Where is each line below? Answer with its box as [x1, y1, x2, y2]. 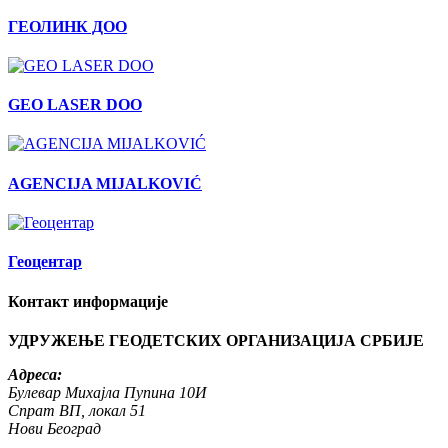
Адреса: [8, 365, 62, 383]
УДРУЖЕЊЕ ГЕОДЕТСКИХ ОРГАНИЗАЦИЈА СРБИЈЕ [8, 331, 424, 349]
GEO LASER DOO [8, 96, 142, 114]
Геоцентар [8, 253, 82, 271]
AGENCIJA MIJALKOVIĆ [8, 174, 202, 192]
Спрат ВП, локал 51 [8, 401, 146, 419]
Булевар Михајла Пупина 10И [8, 383, 207, 401]
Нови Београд [8, 419, 101, 437]
